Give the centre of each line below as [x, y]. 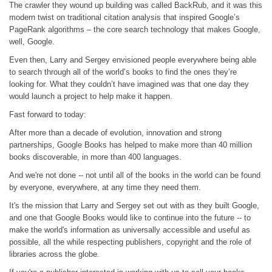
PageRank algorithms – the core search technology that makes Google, [135, 30]
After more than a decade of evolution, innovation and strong [115, 133]
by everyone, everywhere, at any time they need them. [105, 188]
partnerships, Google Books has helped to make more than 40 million [131, 145]
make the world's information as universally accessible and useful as [130, 230]
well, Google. [32, 42]
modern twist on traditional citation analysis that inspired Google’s [124, 18]
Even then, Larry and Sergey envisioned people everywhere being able [133, 60]
